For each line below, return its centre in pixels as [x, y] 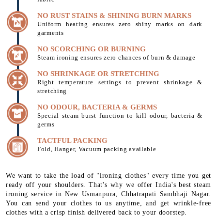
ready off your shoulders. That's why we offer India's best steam [108, 185]
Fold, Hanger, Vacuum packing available [97, 149]
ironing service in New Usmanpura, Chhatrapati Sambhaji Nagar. [108, 194]
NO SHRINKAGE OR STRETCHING [98, 73]
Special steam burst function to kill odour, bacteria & [120, 115]
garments [51, 32]
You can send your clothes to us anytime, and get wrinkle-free [108, 203]
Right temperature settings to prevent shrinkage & [120, 82]
